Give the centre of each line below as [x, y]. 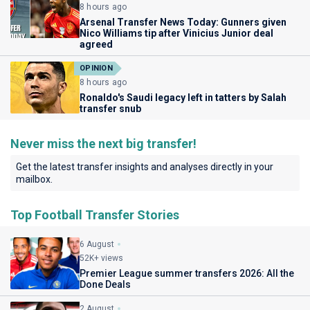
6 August [97, 245]
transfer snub [110, 109]
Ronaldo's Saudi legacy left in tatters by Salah [183, 98]
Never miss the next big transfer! [103, 144]
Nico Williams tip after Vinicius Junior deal [176, 34]
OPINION [96, 69]
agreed [96, 45]
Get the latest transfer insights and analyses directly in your [145, 167]
